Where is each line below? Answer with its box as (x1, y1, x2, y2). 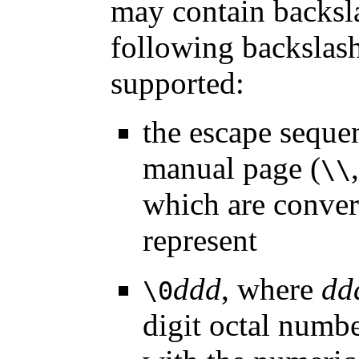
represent (143, 222, 257, 257)
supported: (111, 65, 244, 100)
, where (221, 271, 321, 306)
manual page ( (143, 150, 321, 185)
